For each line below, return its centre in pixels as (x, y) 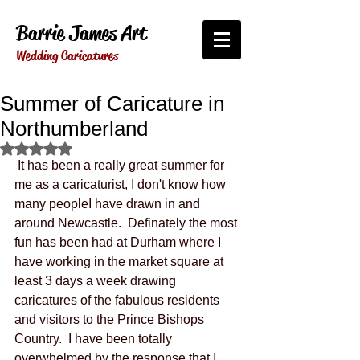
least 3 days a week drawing (97, 281)
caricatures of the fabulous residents (119, 300)
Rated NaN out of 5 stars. (100, 148)
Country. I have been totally (95, 339)
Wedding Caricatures (67, 56)
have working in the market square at (121, 262)
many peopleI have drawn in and (109, 204)
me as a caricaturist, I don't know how (122, 184)
